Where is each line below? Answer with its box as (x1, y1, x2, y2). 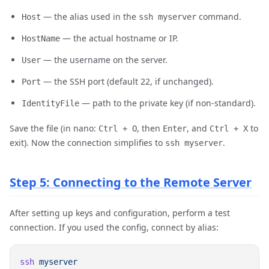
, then (137, 122, 163, 134)
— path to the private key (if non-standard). (79, 97, 256, 109)
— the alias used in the (41, 11, 139, 22)
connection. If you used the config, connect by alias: (10, 222, 219, 233)
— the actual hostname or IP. (60, 32, 178, 44)
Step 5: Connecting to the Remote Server (10, 174, 252, 190)
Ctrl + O (98, 124, 137, 133)
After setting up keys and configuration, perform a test (10, 207, 230, 219)
